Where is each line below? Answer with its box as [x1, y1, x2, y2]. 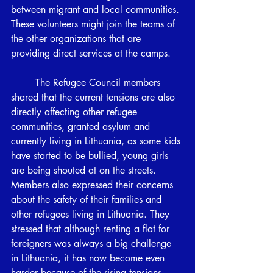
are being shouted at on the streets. [11, 163, 159, 177]
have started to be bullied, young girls [11, 149, 171, 162]
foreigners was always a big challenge [11, 236, 174, 250]
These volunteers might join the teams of [11, 17, 178, 30]
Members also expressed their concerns [11, 178, 176, 191]
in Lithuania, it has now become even [11, 251, 168, 264]
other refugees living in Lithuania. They [11, 207, 172, 221]
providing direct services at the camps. [11, 46, 174, 60]
